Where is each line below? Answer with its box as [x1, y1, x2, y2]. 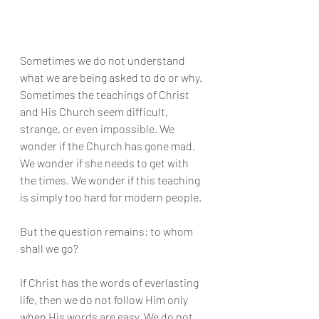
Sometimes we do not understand [20, 53, 187, 67]
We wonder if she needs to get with [20, 155, 191, 169]
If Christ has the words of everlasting [20, 275, 201, 289]
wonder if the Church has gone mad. [20, 138, 197, 152]
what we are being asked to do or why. [20, 70, 204, 84]
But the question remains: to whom [20, 224, 195, 238]
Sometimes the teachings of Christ [20, 87, 192, 101]
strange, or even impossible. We [20, 121, 177, 135]
